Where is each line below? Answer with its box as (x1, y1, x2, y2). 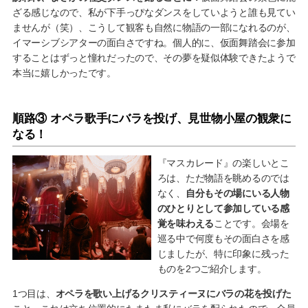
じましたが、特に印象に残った (157, 248, 289, 260)
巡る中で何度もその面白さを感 (157, 233, 289, 245)
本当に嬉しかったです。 (12, 67, 116, 79)
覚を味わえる (157, 218, 214, 230)
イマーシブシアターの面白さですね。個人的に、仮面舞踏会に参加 (12, 37, 296, 49)
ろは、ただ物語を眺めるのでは (157, 173, 289, 184)
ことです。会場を (214, 218, 289, 230)
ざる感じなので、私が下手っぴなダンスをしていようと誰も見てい (12, 7, 296, 19)
